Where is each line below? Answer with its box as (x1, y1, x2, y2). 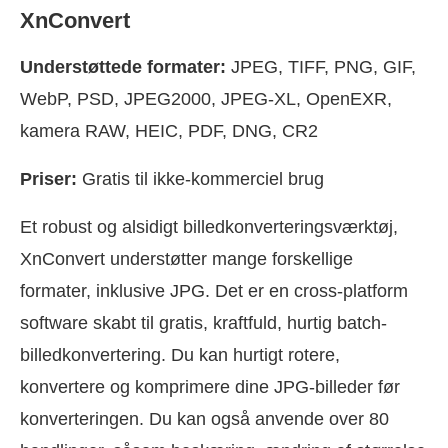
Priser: (20, 169, 77, 190)
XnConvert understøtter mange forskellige (20, 249, 353, 270)
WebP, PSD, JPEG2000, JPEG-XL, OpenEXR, (20, 89, 392, 110)
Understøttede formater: (20, 57, 226, 78)
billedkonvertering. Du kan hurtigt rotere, (20, 345, 340, 366)
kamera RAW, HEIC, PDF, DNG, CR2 (20, 121, 318, 142)
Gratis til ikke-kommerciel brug (77, 169, 324, 190)
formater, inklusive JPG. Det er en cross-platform (20, 281, 408, 302)
